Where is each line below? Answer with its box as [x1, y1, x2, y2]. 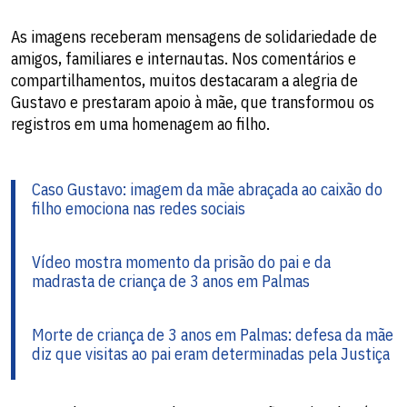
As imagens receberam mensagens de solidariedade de [11, 26, 377, 48]
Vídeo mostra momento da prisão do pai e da [32, 252, 331, 273]
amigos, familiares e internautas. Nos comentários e [11, 48, 356, 70]
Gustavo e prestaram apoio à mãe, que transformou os [11, 92, 374, 114]
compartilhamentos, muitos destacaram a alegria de [11, 70, 358, 92]
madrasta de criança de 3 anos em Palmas [32, 271, 310, 293]
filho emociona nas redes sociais [32, 198, 245, 220]
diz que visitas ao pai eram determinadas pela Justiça [32, 343, 390, 365]
